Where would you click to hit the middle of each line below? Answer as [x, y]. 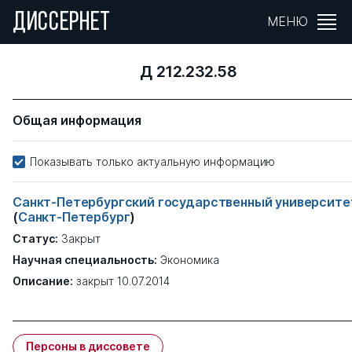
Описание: [43, 281]
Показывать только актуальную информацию [152, 161]
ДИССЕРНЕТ [62, 23]
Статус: [35, 238]
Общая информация [77, 120]
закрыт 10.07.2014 [123, 281]
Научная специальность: [85, 260]
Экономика [190, 260]
